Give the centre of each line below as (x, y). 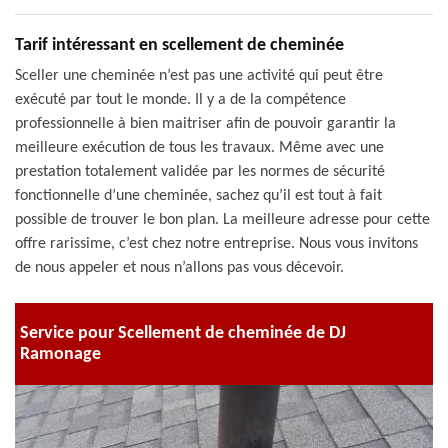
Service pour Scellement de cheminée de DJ (183, 333)
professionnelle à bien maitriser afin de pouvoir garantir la (205, 124)
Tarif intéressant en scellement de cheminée (179, 45)
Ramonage (60, 354)
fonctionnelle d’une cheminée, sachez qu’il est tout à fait (198, 196)
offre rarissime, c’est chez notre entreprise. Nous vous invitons (216, 244)
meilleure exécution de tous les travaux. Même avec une (199, 148)
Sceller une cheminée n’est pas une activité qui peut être (199, 76)
